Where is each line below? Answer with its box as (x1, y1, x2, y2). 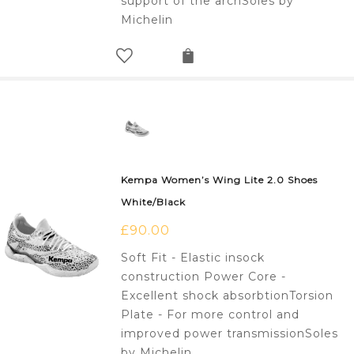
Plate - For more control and (121, 307, 300, 322)
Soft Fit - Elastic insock (121, 250, 265, 265)
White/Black (121, 196, 186, 209)
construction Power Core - (121, 269, 287, 284)
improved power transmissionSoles (121, 326, 339, 341)
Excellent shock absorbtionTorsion (121, 288, 334, 303)
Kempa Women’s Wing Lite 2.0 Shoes (121, 174, 318, 186)
